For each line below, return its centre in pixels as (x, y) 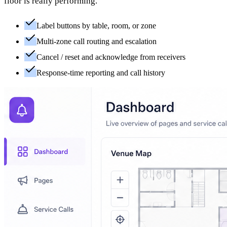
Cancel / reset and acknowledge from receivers (111, 57)
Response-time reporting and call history (101, 73)
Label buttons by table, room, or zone (96, 26)
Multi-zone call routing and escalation (97, 42)
